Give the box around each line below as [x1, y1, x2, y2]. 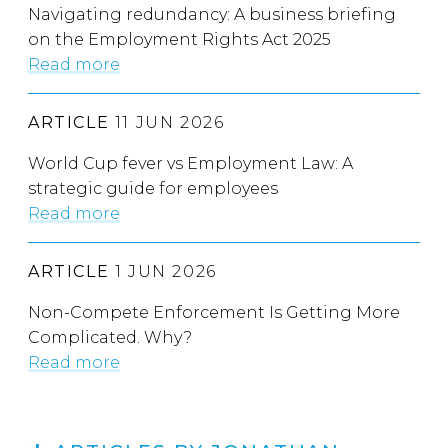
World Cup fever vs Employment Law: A [28, 154, 353, 174]
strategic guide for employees [28, 179, 278, 199]
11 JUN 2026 [109, 113, 225, 133]
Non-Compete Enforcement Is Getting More [28, 303, 400, 323]
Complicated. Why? [28, 328, 192, 348]
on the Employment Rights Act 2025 [28, 30, 331, 50]
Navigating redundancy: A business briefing [28, 5, 396, 25]
